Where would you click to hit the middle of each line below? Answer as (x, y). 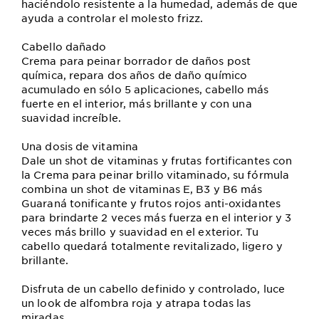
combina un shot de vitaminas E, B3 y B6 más (142, 189)
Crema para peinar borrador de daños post (136, 61)
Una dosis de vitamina (80, 146)
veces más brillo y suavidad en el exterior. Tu (140, 231)
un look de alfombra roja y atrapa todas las (136, 303)
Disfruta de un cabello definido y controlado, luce (153, 288)
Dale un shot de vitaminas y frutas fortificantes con (157, 160)
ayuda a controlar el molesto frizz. (113, 18)
